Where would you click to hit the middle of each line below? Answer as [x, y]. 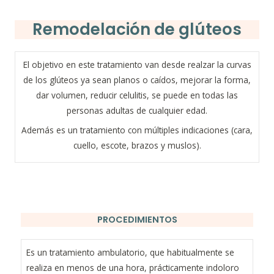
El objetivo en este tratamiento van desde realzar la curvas [137, 64]
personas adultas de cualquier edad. [137, 110]
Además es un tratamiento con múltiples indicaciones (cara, [137, 130]
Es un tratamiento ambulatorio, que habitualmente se [130, 253]
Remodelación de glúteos [137, 29]
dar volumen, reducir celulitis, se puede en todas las [137, 95]
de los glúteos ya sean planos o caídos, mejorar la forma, [137, 80]
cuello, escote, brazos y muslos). [137, 145]
